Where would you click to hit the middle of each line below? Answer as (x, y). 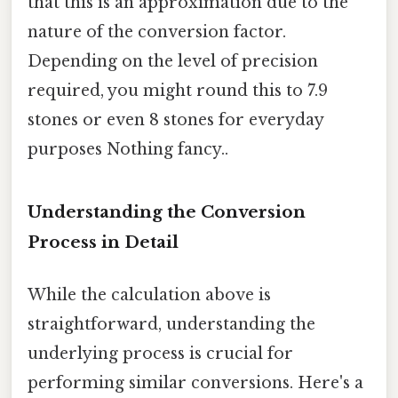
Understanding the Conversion (167, 211)
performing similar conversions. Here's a (195, 382)
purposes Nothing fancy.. (128, 149)
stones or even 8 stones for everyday (175, 119)
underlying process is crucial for (160, 353)
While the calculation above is (149, 295)
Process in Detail (103, 242)
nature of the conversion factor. (157, 32)
